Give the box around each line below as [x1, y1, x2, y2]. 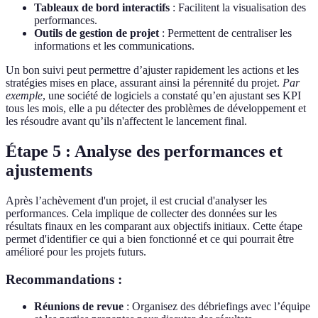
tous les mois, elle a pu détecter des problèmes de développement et [6, 102, 306, 114]
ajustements [6, 160, 92, 180]
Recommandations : [6, 271, 122, 287]
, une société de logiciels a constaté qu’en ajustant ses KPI [43, 89, 301, 102]
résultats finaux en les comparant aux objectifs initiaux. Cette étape [6, 219, 302, 232]
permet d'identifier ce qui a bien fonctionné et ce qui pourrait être [6, 232, 294, 245]
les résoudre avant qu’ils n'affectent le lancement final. [6, 115, 247, 127]
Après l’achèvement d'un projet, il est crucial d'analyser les [6, 194, 267, 207]
